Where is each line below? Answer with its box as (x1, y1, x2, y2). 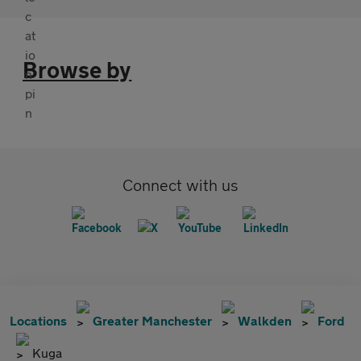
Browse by (23, 56, 132, 84)
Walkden (238, 313, 292, 329)
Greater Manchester (93, 313, 212, 329)
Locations (10, 313, 67, 329)
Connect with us (122, 176, 239, 195)
